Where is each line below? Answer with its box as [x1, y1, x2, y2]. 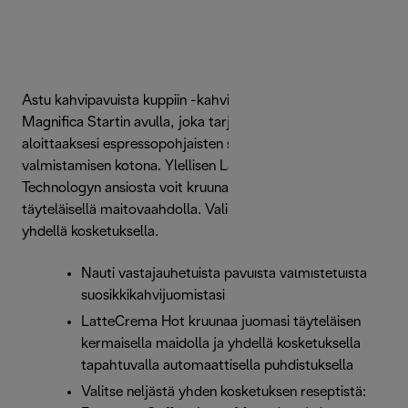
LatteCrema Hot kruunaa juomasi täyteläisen [81, 315, 361, 330]
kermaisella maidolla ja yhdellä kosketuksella [81, 337, 361, 352]
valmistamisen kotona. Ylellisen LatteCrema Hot [22, 159, 323, 174]
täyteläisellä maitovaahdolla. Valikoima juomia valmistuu [22, 203, 374, 218]
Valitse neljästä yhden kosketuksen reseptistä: [81, 385, 366, 400]
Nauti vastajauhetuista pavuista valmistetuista [81, 267, 367, 281]
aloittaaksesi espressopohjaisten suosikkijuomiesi [22, 138, 326, 152]
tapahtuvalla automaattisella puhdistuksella [81, 359, 353, 373]
